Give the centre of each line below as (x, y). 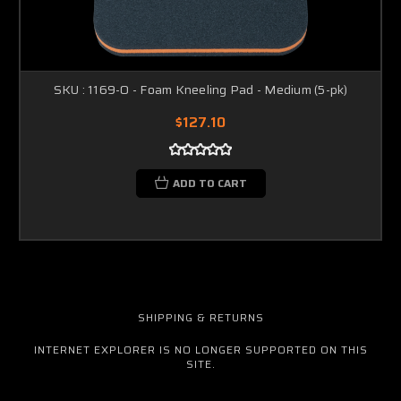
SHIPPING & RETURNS (201, 317)
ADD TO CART (209, 183)
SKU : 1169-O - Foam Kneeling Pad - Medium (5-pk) (200, 89)
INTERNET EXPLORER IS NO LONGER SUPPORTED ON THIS (201, 349)
